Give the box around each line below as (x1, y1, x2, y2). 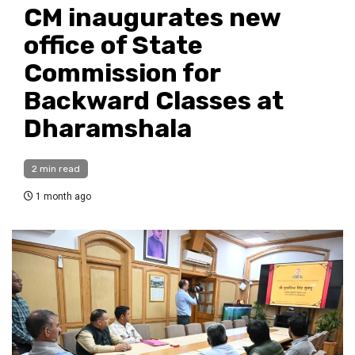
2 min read (32, 163, 80, 175)
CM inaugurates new (24, 2, 281, 33)
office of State (24, 30, 203, 61)
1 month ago (33, 191, 91, 203)
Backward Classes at (24, 86, 284, 116)
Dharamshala (24, 113, 192, 144)
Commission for (24, 58, 220, 89)
